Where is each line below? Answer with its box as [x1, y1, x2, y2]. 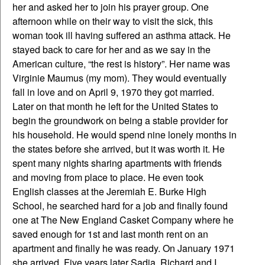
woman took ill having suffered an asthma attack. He [12, 28, 231, 42]
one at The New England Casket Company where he [12, 212, 234, 227]
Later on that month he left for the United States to [12, 99, 218, 113]
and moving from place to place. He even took [12, 170, 203, 184]
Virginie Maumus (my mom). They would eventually [12, 70, 227, 85]
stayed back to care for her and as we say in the [12, 42, 211, 56]
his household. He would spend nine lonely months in [12, 127, 237, 141]
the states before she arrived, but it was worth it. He [12, 141, 225, 156]
